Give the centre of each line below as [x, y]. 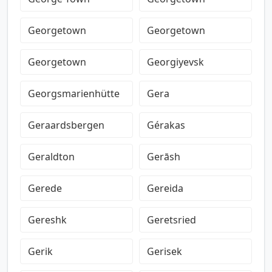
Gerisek [165, 251]
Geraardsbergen [66, 125]
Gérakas [166, 125]
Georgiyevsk [175, 62]
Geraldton [51, 157]
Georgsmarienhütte [74, 93]
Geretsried [172, 220]
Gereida [165, 188]
